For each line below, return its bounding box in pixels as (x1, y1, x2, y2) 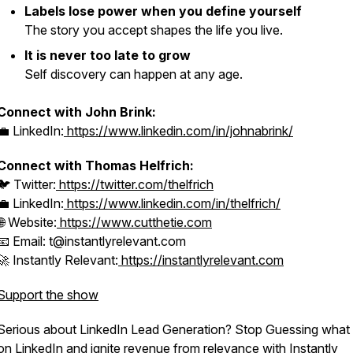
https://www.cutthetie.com (57, 214, 212, 230)
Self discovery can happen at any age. (24, 66, 243, 82)
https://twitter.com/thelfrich (56, 176, 214, 192)
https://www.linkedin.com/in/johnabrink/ (64, 123, 293, 139)
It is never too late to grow (24, 47, 191, 63)
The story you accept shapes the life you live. (24, 22, 283, 38)
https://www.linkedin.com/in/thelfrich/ (64, 195, 281, 211)
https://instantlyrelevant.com (118, 252, 284, 268)
